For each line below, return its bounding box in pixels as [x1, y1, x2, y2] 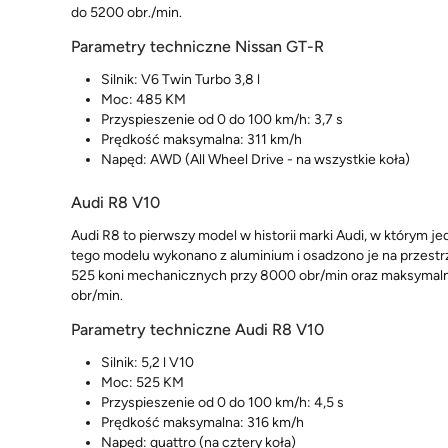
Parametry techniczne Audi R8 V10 [71, 320, 324, 340]
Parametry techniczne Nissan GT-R [71, 36, 324, 56]
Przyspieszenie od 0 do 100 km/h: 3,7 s [101, 110, 343, 128]
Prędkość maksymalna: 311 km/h [101, 130, 302, 148]
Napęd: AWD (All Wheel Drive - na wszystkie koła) [101, 150, 410, 168]
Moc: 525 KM [101, 374, 184, 392]
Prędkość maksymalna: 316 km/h [101, 414, 304, 432]
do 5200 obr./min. [71, 3, 182, 21]
